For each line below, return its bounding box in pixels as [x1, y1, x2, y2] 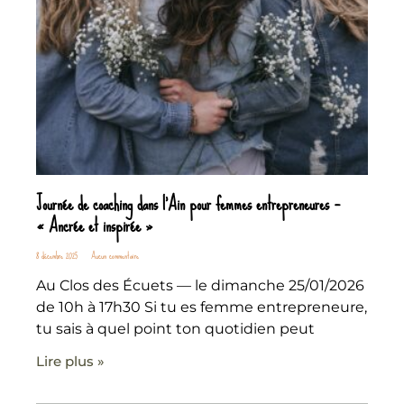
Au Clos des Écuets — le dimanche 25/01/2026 [36, 276, 364, 294]
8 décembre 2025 [36, 245, 80, 265]
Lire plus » [36, 352, 105, 370]
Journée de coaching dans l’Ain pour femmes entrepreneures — [36, 185, 340, 222]
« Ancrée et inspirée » [36, 207, 152, 243]
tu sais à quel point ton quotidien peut [36, 319, 315, 337]
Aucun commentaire [88, 245, 139, 265]
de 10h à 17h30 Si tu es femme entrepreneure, [36, 298, 367, 316]
